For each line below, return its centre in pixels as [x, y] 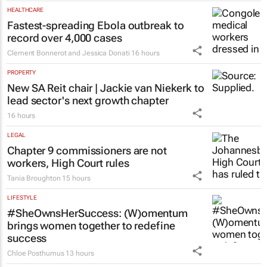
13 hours [80, 253]
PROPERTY [22, 72]
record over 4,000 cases [65, 38]
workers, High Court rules [68, 163]
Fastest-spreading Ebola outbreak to [96, 25]
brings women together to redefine [91, 225]
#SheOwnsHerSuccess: [66, 213]
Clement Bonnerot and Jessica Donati [69, 53]
